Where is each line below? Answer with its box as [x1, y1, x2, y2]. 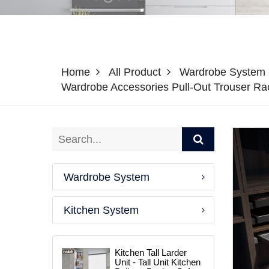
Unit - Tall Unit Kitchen [114, 257, 201, 267]
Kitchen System [64, 204, 139, 216]
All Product [109, 66, 161, 78]
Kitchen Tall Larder [114, 247, 187, 258]
